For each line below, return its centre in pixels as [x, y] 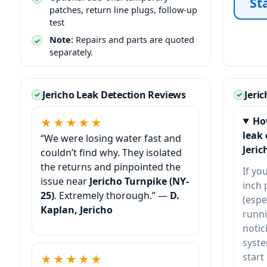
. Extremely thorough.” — [112, 195]
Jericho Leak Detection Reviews [114, 95]
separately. [71, 52]
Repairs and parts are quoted [134, 39]
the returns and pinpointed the [111, 167]
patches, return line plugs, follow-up [123, 10]
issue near [65, 181]
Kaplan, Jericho [77, 210]
